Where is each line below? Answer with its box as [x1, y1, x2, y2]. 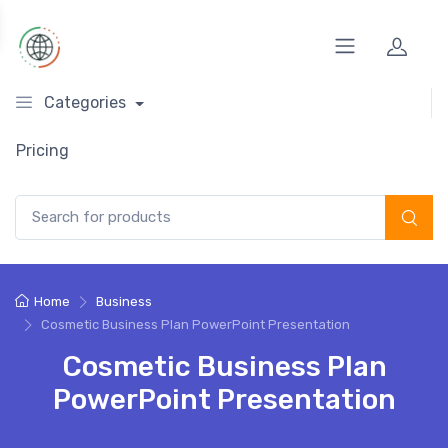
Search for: [14, 196, 86, 213]
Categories [44, 93, 126, 112]
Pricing [16, 141, 69, 160]
